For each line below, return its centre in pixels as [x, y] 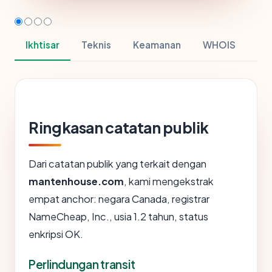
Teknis [96, 45]
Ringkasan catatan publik [119, 128]
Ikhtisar [42, 45]
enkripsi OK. [56, 234]
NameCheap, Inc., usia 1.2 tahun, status [118, 217]
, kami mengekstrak [169, 182]
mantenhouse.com [76, 182]
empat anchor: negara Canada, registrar [119, 199]
